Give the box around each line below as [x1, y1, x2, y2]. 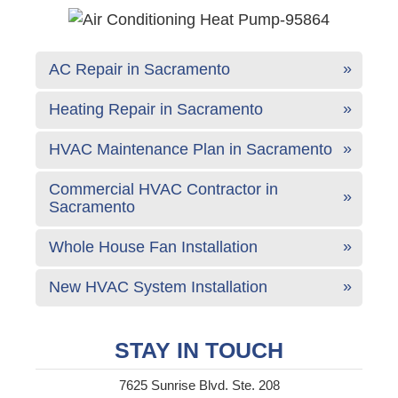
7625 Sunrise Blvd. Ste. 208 [118, 377, 280, 393]
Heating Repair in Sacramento [49, 99, 263, 118]
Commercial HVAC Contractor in [49, 179, 278, 198]
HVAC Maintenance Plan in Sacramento [49, 139, 332, 158]
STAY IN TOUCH [115, 337, 283, 362]
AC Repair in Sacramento [49, 60, 230, 78]
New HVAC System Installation [49, 277, 267, 296]
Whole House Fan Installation [49, 237, 258, 256]
